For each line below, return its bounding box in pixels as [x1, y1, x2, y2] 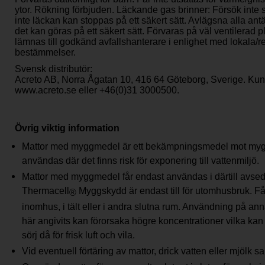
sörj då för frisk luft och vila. [22, 230, 135, 240]
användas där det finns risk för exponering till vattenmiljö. [22, 155, 259, 166]
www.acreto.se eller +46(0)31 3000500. [15, 85, 179, 95]
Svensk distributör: [15, 63, 95, 74]
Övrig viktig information [15, 122, 119, 133]
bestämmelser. [15, 47, 76, 57]
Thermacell [22, 185, 69, 196]
